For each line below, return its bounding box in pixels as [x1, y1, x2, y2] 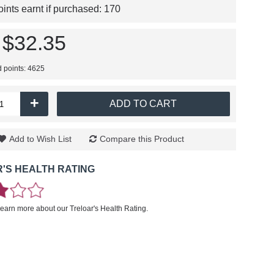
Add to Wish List [9, 134, 72, 144]
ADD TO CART [109, 98, 177, 109]
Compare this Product [100, 134, 184, 144]
